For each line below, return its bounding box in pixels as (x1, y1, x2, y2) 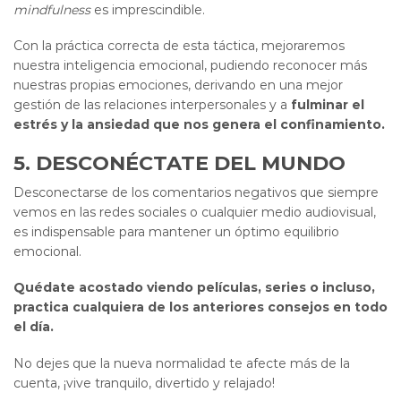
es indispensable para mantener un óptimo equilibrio (13, 223, 339, 240)
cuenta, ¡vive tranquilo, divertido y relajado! (13, 374, 275, 391)
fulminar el (291, 97, 364, 114)
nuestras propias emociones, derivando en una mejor (13, 77, 343, 94)
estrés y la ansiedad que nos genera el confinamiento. (13, 116, 385, 133)
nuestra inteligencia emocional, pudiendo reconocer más (13, 57, 367, 74)
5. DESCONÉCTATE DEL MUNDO (13, 149, 346, 175)
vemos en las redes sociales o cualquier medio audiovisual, (13, 203, 376, 220)
